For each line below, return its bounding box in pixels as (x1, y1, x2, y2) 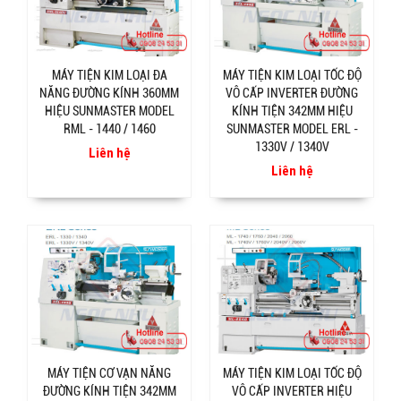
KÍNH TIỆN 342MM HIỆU (231, 104, 353, 119)
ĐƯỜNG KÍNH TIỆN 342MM (42, 384, 176, 399)
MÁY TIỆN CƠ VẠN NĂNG (47, 366, 171, 381)
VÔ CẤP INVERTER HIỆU (232, 384, 352, 399)
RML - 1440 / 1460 (63, 122, 156, 137)
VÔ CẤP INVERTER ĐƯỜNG (226, 86, 358, 101)
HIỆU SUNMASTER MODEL (44, 104, 175, 119)
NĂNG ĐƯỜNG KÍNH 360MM (39, 86, 179, 101)
